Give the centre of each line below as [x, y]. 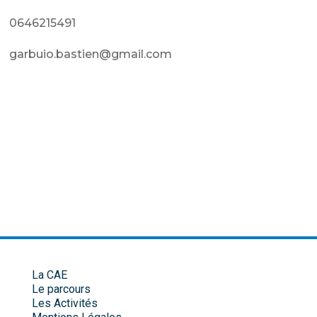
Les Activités [65, 304]
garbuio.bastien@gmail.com [91, 54]
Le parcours [62, 289]
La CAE [50, 275]
